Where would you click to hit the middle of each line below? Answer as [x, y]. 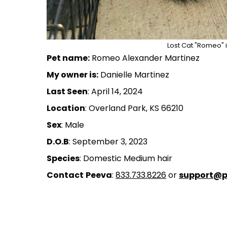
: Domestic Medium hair [126, 159]
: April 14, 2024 [115, 92]
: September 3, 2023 [108, 142]
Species [63, 159]
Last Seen [67, 92]
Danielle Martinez [134, 75]
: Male [73, 125]
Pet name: [68, 58]
